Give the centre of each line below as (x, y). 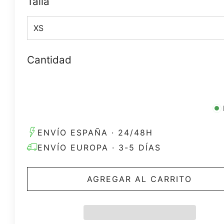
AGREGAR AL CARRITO (140, 179)
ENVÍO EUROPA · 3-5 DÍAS (99, 147)
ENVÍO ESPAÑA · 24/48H (95, 132)
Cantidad (49, 60)
